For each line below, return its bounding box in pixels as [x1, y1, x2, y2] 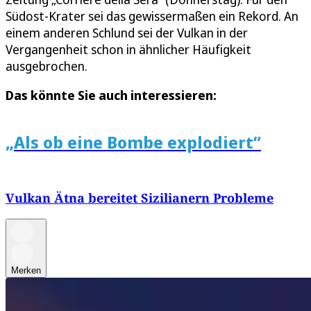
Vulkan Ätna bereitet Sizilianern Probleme [6, 189, 274, 206]
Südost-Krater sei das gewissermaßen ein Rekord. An [6, 8, 299, 25]
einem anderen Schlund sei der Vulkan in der [6, 24, 248, 42]
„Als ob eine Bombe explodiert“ [6, 130, 261, 153]
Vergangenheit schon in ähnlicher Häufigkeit [6, 41, 251, 58]
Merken [11, 264, 41, 276]
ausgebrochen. [6, 58, 87, 75]
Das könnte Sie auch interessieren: [6, 87, 217, 104]
